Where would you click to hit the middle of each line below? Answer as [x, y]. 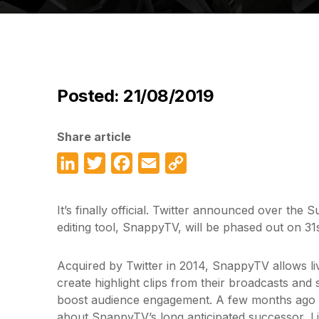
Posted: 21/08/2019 [135, 96]
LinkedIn [101, 163]
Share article [94, 137]
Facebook [159, 163]
